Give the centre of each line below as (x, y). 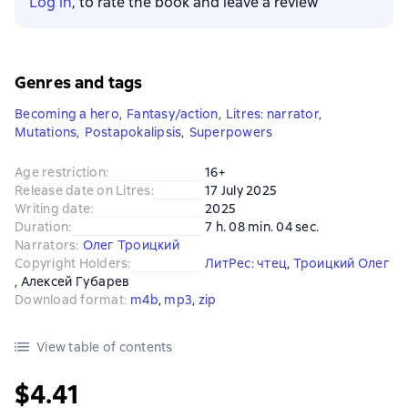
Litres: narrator (272, 114)
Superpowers (231, 132)
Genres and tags (79, 82)
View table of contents (105, 347)
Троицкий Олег (341, 263)
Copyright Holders (71, 263)
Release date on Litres (83, 190)
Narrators (46, 245)
